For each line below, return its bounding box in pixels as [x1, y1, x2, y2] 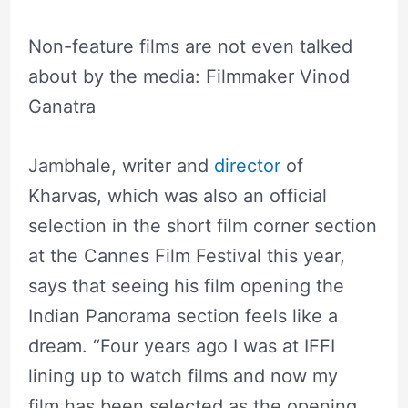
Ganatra [27, 95, 96, 117]
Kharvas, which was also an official [27, 184, 327, 207]
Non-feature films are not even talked [27, 35, 352, 57]
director [213, 154, 280, 177]
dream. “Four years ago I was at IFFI [27, 334, 335, 357]
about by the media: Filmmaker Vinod [27, 65, 350, 87]
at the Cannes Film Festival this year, [27, 244, 345, 267]
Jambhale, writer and [27, 154, 214, 177]
